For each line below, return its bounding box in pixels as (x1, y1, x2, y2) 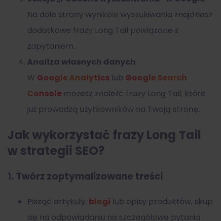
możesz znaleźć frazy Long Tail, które (62, 88, 206, 100)
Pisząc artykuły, (27, 195, 89, 207)
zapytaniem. (27, 40, 75, 52)
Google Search (125, 72, 187, 84)
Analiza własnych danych (27, 56, 136, 68)
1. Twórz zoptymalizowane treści (7, 169, 163, 183)
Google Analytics (37, 72, 110, 84)
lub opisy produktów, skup (110, 195, 213, 207)
